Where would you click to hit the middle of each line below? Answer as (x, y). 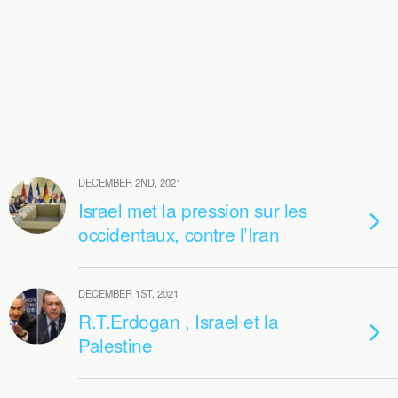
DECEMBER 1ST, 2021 (128, 293)
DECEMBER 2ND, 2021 (130, 182)
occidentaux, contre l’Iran (179, 234)
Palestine (115, 345)
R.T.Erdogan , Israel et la (179, 321)
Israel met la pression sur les (193, 210)
